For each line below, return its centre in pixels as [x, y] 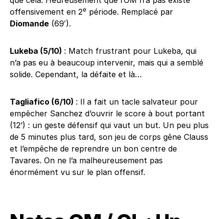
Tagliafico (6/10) [43, 102]
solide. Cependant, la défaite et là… [76, 74]
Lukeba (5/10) [37, 51]
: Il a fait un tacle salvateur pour [137, 102]
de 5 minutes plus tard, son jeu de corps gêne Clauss [109, 137]
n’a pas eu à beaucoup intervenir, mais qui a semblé [107, 63]
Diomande [29, 23]
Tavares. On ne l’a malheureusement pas [86, 160]
